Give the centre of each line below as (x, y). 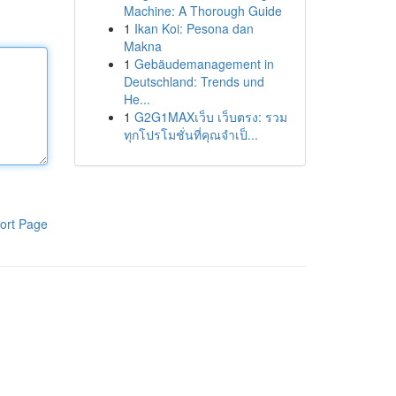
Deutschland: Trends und (194, 81)
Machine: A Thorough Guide (202, 11)
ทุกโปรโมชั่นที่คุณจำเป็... (190, 134)
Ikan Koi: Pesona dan (194, 28)
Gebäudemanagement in (204, 64)
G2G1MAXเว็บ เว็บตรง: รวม (210, 117)
